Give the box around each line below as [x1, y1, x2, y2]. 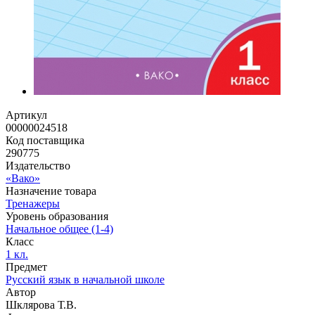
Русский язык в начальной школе [6, 273, 165, 285]
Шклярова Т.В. [6, 298, 77, 311]
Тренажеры [6, 197, 60, 210]
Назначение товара [6, 184, 96, 197]
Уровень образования [6, 210, 108, 222]
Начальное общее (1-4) [6, 222, 113, 235]
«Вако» [6, 172, 40, 184]
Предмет [6, 260, 47, 273]
